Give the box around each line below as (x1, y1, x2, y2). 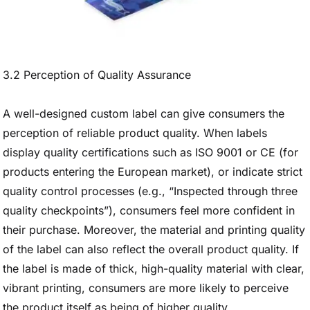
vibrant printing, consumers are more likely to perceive (3, 281, 289, 295)
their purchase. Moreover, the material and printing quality (3, 223, 305, 237)
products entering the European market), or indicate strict (3, 165, 302, 179)
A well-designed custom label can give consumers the (3, 107, 284, 120)
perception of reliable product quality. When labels (3, 126, 267, 140)
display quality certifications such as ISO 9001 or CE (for (3, 145, 298, 159)
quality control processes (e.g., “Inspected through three (3, 184, 298, 198)
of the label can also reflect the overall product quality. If (3, 242, 299, 256)
